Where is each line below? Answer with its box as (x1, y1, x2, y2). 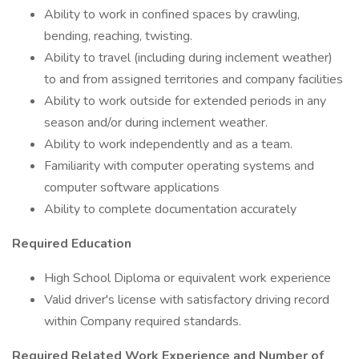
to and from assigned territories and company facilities (44, 71, 343, 88)
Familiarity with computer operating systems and (44, 157, 314, 175)
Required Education (12, 235, 131, 252)
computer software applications (44, 179, 220, 196)
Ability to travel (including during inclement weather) (44, 49, 333, 67)
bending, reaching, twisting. (44, 27, 192, 45)
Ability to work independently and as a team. (44, 135, 292, 153)
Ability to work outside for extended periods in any (44, 92, 326, 110)
